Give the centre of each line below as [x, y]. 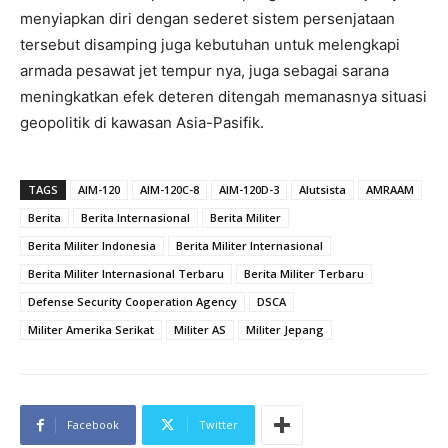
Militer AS [200, 330]
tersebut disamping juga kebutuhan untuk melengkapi [210, 45]
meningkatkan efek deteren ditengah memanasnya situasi [223, 97]
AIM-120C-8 [169, 190]
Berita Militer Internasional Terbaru [126, 274]
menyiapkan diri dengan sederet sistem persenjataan [207, 19]
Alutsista [322, 190]
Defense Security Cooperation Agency [132, 302]
